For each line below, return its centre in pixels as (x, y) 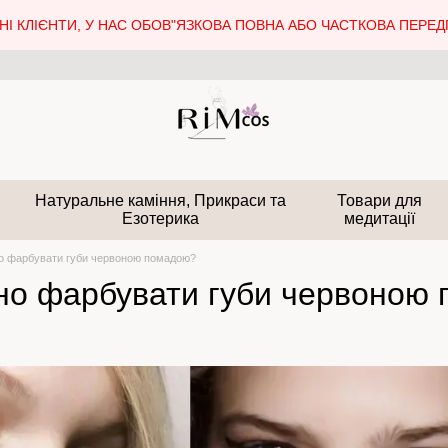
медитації (380, 218)
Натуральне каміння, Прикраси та (160, 200)
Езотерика (160, 218)
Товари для (380, 200)
